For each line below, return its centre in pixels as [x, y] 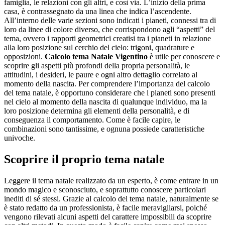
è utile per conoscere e [184, 57]
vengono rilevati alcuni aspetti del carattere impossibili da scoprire [108, 217]
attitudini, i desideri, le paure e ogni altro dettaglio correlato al [101, 75]
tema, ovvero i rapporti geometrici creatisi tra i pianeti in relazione [107, 39]
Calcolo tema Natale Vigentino [96, 57]
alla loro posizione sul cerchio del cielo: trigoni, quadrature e [99, 48]
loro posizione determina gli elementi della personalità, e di [97, 111]
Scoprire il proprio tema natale [84, 159]
